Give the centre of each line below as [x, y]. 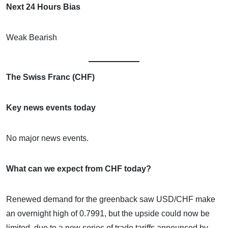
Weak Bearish [32, 37]
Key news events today [51, 107]
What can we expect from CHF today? [79, 168]
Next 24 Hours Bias [43, 7]
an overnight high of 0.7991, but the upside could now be [108, 213]
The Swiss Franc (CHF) [50, 77]
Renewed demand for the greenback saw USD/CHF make [111, 199]
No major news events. [47, 138]
